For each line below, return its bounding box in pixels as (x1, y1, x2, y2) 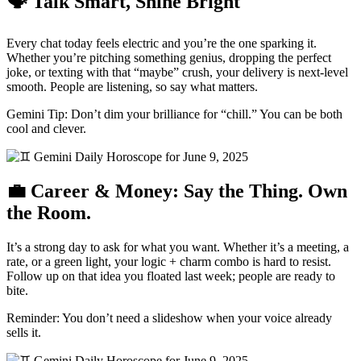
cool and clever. (6, 122, 86, 136)
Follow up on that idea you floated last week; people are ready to (6, 269, 335, 284)
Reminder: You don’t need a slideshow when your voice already (6, 311, 332, 326)
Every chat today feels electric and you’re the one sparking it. (6, 36, 317, 51)
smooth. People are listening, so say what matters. (6, 80, 258, 94)
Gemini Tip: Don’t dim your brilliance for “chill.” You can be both (6, 107, 342, 122)
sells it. (6, 326, 41, 340)
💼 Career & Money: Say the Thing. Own (6, 180, 347, 202)
